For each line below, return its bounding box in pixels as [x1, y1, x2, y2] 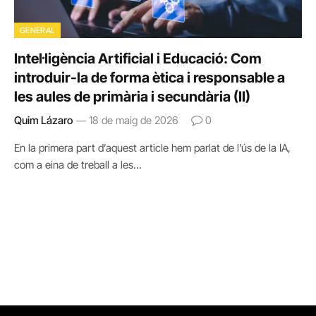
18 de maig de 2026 [89, 113, 178, 127]
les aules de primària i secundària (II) [14, 87, 250, 105]
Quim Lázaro [14, 113, 73, 127]
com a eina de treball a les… [14, 157, 142, 171]
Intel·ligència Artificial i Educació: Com [14, 49, 262, 67]
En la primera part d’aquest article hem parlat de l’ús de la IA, [14, 140, 291, 154]
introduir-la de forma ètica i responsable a [14, 68, 285, 86]
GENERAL [20, 25, 56, 35]
